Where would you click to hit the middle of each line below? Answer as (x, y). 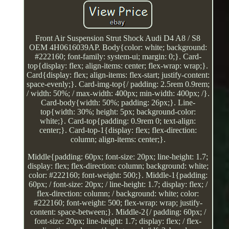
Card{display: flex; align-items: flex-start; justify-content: (118, 75)
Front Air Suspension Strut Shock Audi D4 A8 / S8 (118, 38)
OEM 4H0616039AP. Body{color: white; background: (118, 47)
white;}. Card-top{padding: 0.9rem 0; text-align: (118, 121)
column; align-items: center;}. (118, 139)
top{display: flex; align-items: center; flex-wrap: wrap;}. (118, 65)
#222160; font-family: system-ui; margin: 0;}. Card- (118, 56)
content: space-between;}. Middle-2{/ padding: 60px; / (118, 212)
